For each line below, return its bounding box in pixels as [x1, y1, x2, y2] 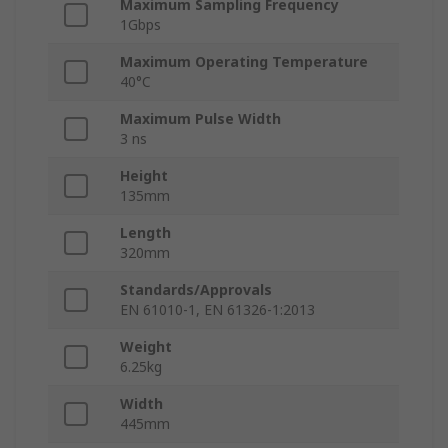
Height [120, 166, 168, 186]
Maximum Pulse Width [120, 109, 281, 129]
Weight [120, 337, 172, 357]
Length [120, 223, 171, 243]
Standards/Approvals [120, 280, 272, 300]
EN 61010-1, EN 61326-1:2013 [120, 300, 315, 320]
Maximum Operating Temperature [120, 52, 368, 72]
